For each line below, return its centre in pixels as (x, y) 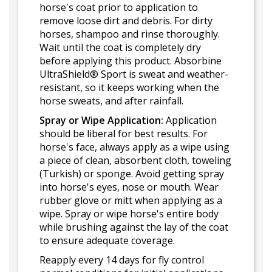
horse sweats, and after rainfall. (111, 101)
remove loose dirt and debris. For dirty (126, 21)
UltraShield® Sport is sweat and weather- (134, 74)
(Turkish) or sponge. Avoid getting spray (132, 174)
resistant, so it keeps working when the (129, 87)
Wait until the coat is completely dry (120, 47)
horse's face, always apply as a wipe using (134, 147)
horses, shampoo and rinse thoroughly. (130, 34)
